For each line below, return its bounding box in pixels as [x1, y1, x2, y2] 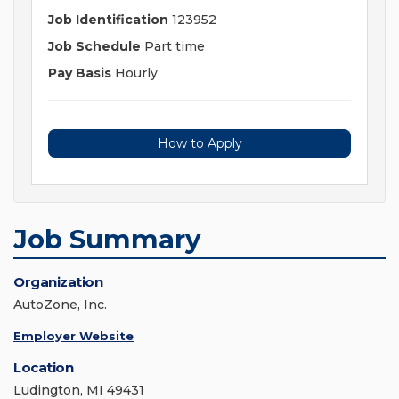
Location [13, 359, 73, 377]
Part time [141, 38, 205, 55]
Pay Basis [48, 65, 111, 82]
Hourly [111, 65, 158, 82]
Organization [13, 273, 102, 291]
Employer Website [13, 329, 134, 344]
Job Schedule [48, 38, 141, 55]
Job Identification [48, 12, 168, 28]
